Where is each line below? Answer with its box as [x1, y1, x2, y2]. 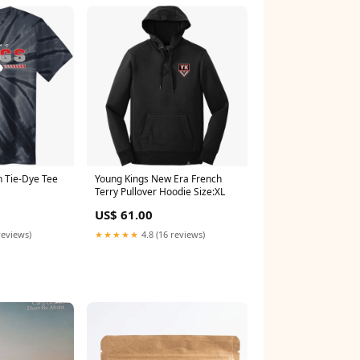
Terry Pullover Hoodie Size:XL [95, 185, 225, 198]
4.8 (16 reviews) [139, 228, 205, 240]
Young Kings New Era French [95, 172, 222, 186]
